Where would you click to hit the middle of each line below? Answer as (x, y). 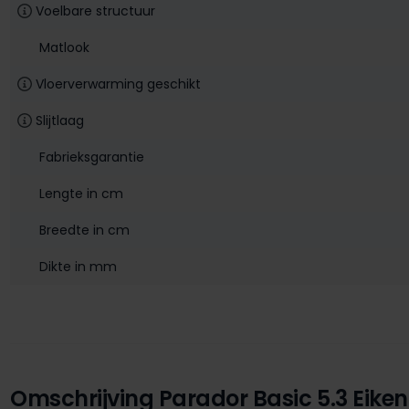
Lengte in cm (81, 193)
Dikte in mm (78, 266)
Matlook (64, 47)
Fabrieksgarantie (92, 157)
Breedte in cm (84, 230)
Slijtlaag (60, 120)
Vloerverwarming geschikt (118, 84)
